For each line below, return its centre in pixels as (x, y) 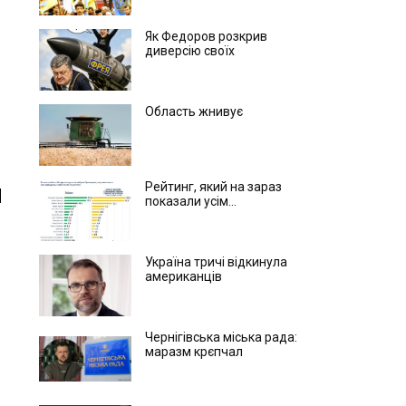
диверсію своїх (189, 51)
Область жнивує (193, 111)
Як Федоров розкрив (206, 36)
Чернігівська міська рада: (221, 337)
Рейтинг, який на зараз (213, 187)
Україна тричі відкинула (216, 262)
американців (183, 276)
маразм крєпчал (193, 352)
